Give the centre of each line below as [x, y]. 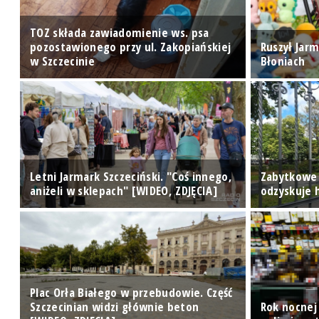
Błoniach [283, 61]
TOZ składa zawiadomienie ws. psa [120, 32]
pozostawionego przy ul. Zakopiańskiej [131, 46]
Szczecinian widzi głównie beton [115, 307]
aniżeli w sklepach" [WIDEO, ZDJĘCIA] [124, 191]
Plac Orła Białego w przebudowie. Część [131, 293]
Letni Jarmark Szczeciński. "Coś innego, [131, 177]
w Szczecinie [63, 61]
